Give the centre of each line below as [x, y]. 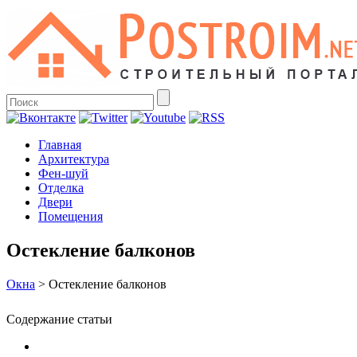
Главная [60, 145]
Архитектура [74, 159]
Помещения [71, 216]
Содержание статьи [59, 319]
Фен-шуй [63, 173]
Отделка [61, 188]
